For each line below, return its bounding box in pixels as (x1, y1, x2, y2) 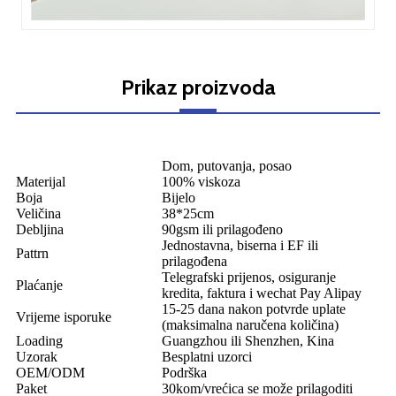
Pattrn (16, 246, 49, 262)
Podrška (162, 365, 207, 381)
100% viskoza (162, 174, 240, 190)
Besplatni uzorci (162, 349, 252, 365)
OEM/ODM (16, 365, 85, 381)
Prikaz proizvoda (120, 74, 276, 101)
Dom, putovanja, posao (162, 158, 292, 174)
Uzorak (16, 349, 57, 365)
